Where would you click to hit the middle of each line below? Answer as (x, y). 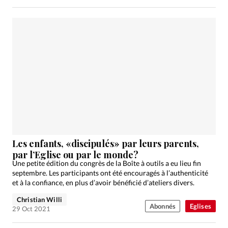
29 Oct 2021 (31, 209)
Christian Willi (39, 200)
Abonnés (162, 206)
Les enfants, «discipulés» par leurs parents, (106, 144)
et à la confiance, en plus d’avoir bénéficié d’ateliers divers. (103, 183)
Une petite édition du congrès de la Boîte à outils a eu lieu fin (107, 163)
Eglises (200, 206)
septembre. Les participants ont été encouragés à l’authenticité (110, 173)
